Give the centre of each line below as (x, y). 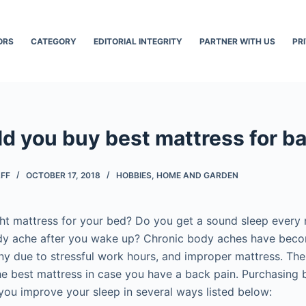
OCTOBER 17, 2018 (63, 175)
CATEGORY (53, 41)
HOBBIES (134, 175)
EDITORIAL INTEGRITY (138, 41)
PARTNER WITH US (237, 41)
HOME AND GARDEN (197, 175)
